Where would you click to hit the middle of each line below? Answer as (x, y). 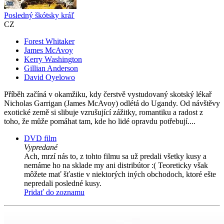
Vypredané (41, 147)
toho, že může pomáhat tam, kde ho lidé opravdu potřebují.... (100, 121)
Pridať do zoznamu (54, 192)
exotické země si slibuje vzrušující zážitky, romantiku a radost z (103, 112)
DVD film (40, 138)
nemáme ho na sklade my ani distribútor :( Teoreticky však (116, 165)
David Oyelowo (49, 77)
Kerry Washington (53, 59)
